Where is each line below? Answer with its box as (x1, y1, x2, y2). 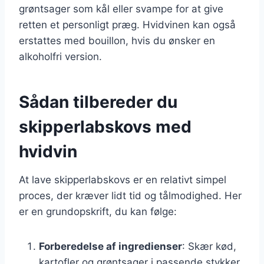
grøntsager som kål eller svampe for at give (19, 2, 223, 15)
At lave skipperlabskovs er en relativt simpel (19, 173, 226, 186)
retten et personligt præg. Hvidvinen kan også (19, 18, 236, 31)
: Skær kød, (182, 240, 236, 252)
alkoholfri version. (19, 50, 102, 62)
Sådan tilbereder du (19, 91, 177, 112)
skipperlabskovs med (19, 116, 192, 137)
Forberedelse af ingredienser (39, 240, 182, 252)
